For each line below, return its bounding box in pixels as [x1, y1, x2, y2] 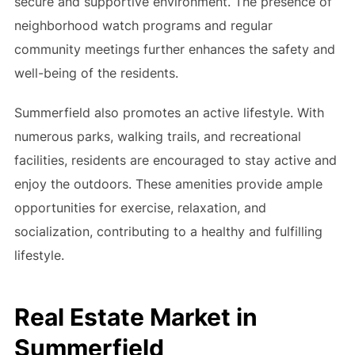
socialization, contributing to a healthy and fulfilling [13, 223, 323, 239]
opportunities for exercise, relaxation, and [13, 199, 266, 216]
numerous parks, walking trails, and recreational [13, 128, 301, 144]
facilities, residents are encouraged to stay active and [13, 151, 337, 168]
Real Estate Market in [13, 302, 258, 331]
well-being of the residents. [13, 64, 178, 81]
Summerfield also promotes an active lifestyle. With [13, 104, 324, 120]
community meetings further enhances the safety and [13, 40, 335, 57]
